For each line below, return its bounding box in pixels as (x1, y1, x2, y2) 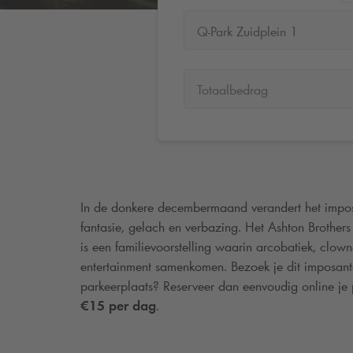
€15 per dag (80, 296, 156, 314)
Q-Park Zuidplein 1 (196, 22, 298, 40)
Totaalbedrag (196, 81, 268, 99)
